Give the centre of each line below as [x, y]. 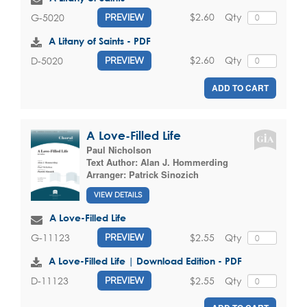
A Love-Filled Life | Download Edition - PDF [145, 261]
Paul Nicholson [119, 150]
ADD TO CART [240, 88]
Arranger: [108, 175]
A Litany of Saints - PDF [100, 41]
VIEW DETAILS [118, 195]
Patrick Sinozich [164, 175]
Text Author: [113, 162]
